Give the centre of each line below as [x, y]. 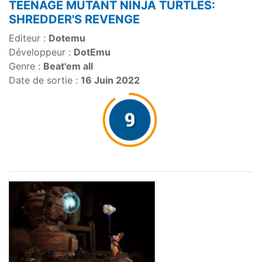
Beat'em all [68, 66]
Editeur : [29, 38]
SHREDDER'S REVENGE [74, 20]
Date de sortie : [45, 80]
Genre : [26, 66]
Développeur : [41, 52]
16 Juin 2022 [110, 80]
